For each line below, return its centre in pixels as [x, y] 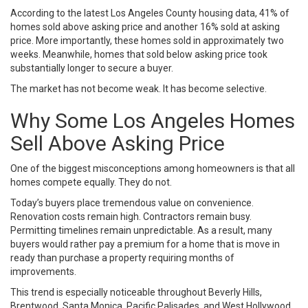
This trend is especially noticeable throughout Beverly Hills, [136, 292]
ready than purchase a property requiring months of [122, 257]
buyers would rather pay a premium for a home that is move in [145, 244]
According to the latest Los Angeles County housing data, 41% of [150, 13]
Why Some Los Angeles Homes [153, 120]
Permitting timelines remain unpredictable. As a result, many [141, 230]
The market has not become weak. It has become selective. [139, 88]
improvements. [43, 271]
